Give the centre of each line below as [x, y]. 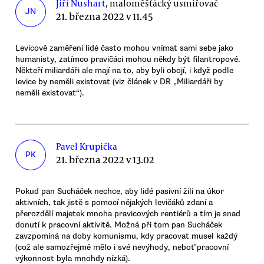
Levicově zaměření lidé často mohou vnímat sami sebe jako [124, 48]
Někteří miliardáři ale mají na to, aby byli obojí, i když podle [124, 70]
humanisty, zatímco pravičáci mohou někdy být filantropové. [128, 59]
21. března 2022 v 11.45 [105, 16]
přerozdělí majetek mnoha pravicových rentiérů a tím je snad [128, 214]
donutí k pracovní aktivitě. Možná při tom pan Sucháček [119, 225]
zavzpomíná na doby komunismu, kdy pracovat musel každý [126, 236]
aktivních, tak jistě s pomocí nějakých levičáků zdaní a [114, 203]
